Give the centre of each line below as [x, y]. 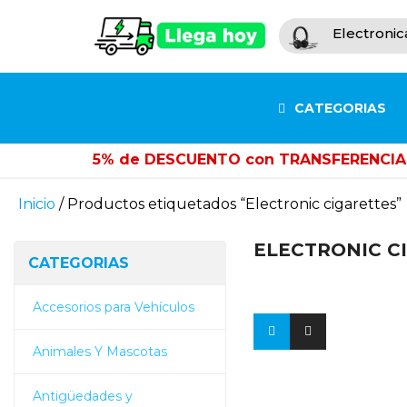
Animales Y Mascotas [100, 351]
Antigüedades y [83, 396]
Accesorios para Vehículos [114, 307]
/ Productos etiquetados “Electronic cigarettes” [228, 203]
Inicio [37, 203]
